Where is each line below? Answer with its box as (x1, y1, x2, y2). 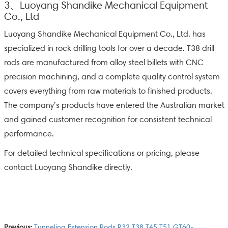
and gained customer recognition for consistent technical (4, 115, 212, 124)
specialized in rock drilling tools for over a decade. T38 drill (4, 43, 214, 53)
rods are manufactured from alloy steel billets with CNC (4, 58, 204, 67)
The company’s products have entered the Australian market (4, 100, 224, 110)
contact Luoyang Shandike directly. (4, 162, 132, 172)
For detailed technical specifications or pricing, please (4, 148, 199, 158)
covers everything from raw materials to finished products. (4, 86, 212, 96)
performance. (4, 129, 54, 138)
